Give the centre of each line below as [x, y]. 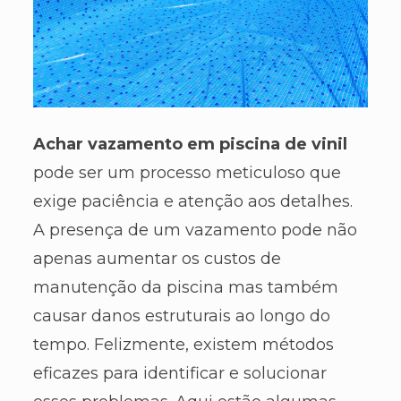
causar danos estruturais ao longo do [181, 316]
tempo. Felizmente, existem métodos [183, 345]
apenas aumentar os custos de [157, 259]
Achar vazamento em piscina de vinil [190, 145]
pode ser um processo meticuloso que [187, 173]
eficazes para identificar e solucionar [179, 374]
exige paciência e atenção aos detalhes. [192, 202]
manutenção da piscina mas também [185, 288]
